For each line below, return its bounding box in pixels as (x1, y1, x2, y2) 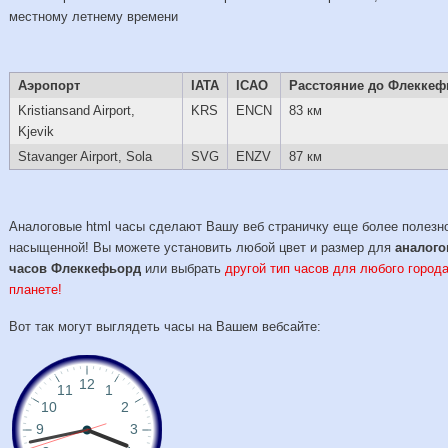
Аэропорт (17, 78, 80, 94)
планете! (9, 282, 63, 298)
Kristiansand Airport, (17, 103, 135, 119)
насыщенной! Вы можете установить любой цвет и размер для (9, 240, 396, 256)
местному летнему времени (9, 8, 179, 24)
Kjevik (17, 124, 54, 140)
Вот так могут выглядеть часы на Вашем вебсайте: (9, 318, 322, 334)
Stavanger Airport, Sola (17, 149, 152, 165)
